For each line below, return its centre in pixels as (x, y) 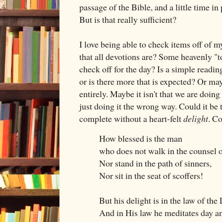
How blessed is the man (141, 139)
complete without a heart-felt (131, 118)
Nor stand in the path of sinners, (155, 163)
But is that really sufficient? (128, 19)
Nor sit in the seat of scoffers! (151, 176)
